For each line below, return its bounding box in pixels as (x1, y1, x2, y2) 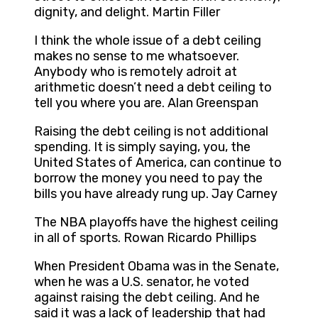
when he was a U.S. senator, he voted (34, 274, 249, 290)
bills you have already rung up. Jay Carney (34, 186, 278, 202)
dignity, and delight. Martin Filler (34, 4, 220, 21)
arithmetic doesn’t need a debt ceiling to (34, 79, 272, 96)
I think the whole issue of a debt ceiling (34, 33, 261, 49)
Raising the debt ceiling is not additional (34, 124, 268, 140)
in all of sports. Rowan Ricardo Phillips (34, 230, 256, 246)
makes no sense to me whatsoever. (34, 48, 239, 65)
